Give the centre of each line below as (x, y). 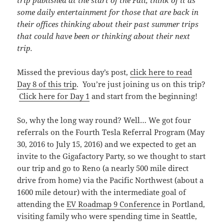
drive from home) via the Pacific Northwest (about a (110, 180)
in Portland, (183, 204)
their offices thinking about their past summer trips (108, 24)
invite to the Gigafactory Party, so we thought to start (111, 156)
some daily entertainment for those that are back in (108, 12)
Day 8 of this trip (47, 84)
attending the (42, 204)
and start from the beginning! (144, 96)
